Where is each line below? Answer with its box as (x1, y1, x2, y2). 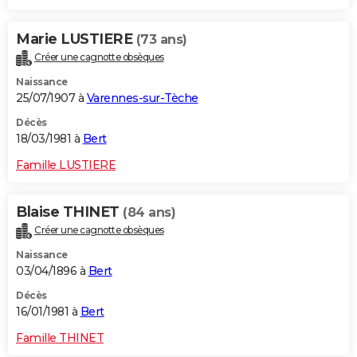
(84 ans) (123, 205, 175, 221)
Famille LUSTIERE (16, 158, 116, 173)
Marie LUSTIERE (16, 30, 136, 49)
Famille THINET (16, 330, 104, 345)
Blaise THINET (16, 203, 123, 222)
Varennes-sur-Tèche (86, 91, 198, 106)
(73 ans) (135, 32, 187, 48)
